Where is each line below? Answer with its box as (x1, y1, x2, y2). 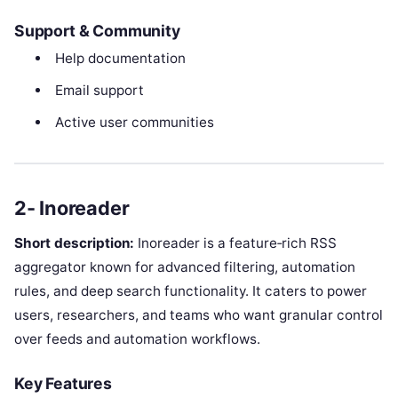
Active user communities (54, 114, 214, 131)
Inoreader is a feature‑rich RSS (134, 234, 337, 251)
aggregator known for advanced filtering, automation (14, 258, 355, 275)
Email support (54, 82, 144, 99)
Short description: (14, 234, 134, 251)
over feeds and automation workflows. (14, 330, 260, 347)
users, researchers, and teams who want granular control (14, 306, 383, 323)
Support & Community (14, 21, 180, 41)
